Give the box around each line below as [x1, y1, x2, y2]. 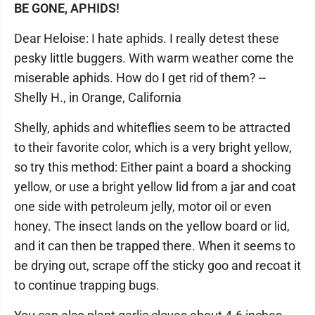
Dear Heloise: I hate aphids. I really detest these [14, 31, 279, 46]
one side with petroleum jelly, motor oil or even [14, 199, 271, 214]
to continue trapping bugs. [14, 278, 160, 292]
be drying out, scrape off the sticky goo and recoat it [14, 258, 301, 273]
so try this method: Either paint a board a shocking [14, 160, 291, 174]
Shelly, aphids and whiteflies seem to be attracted [14, 120, 290, 135]
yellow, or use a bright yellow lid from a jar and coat [14, 179, 296, 194]
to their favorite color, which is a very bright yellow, [14, 140, 292, 155]
